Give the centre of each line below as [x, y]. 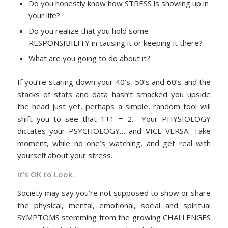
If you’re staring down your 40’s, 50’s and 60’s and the [114, 82]
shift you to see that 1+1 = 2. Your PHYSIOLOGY [114, 119]
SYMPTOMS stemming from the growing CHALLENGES [114, 217]
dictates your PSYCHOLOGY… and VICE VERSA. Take [114, 131]
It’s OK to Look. [46, 174]
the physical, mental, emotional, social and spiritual [114, 205]
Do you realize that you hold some [88, 31]
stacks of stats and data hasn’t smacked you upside [114, 94]
